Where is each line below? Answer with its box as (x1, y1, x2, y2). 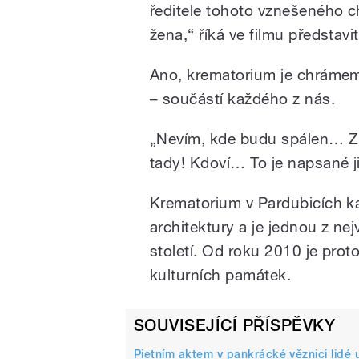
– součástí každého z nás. (150, 90, 335, 108)
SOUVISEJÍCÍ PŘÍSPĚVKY (134, 316, 336, 336)
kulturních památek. (150, 266, 292, 284)
